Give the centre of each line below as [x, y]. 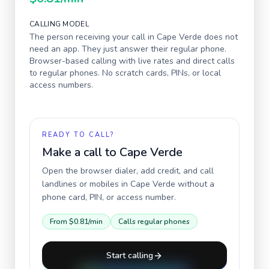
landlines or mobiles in [86, 184]
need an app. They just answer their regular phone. [128, 49]
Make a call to [81, 152]
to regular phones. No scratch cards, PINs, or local [125, 73]
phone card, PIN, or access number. [109, 197]
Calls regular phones [154, 222]
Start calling [130, 255]
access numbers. [61, 85]
